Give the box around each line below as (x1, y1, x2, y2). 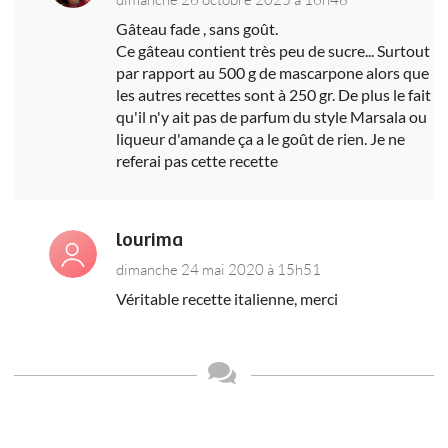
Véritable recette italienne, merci (116, 288, 339, 308)
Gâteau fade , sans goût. (116, 18, 279, 38)
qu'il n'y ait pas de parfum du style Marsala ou (116, 106, 428, 126)
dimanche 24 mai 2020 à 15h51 (116, 259, 322, 278)
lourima (116, 228, 184, 252)
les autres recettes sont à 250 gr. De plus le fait (116, 84, 432, 104)
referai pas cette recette (116, 150, 279, 170)
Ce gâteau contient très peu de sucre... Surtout (116, 40, 431, 60)
